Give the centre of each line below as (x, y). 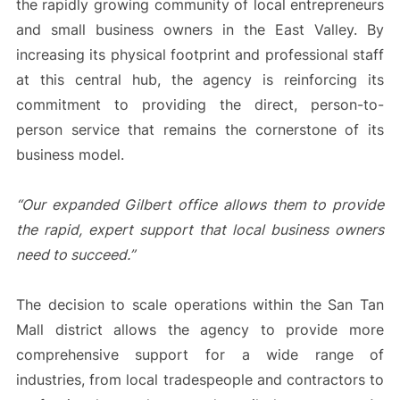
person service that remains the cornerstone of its (200, 130)
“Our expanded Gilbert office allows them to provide (200, 205)
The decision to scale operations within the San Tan (200, 305)
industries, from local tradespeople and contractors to (200, 380)
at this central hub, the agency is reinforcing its (200, 80)
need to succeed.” (75, 255)
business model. (70, 155)
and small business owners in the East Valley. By (200, 30)
